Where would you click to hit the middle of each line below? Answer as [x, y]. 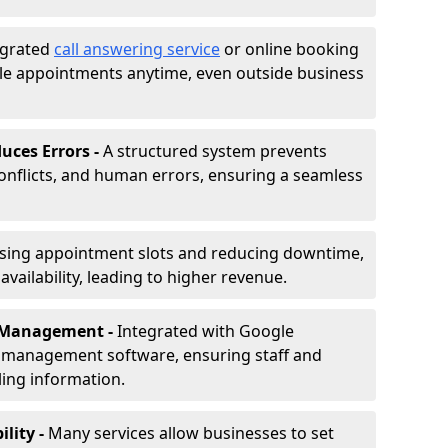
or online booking [289, 49]
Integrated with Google [205, 331]
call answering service [137, 49]
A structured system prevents [215, 151]
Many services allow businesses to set [191, 433]
